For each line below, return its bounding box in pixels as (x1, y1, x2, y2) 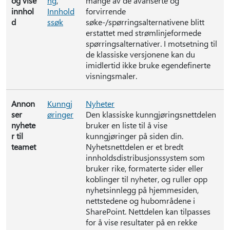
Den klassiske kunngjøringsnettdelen (86, 109, 216, 120)
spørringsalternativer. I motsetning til (86, 38, 217, 49)
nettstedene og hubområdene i (86, 195, 195, 206)
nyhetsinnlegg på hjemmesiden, (86, 184, 199, 195)
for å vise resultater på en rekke (86, 217, 197, 227)
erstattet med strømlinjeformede (86, 27, 201, 38)
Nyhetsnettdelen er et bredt (86, 141, 183, 152)
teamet (11, 141, 36, 152)
